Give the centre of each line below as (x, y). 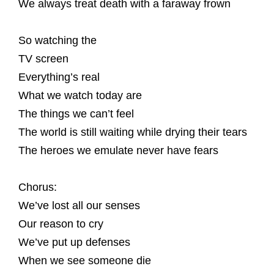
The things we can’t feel (76, 114)
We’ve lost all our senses (79, 206)
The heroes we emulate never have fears (118, 150)
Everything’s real (59, 77)
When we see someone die (85, 261)
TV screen (43, 59)
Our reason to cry (61, 224)
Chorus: (38, 187)
